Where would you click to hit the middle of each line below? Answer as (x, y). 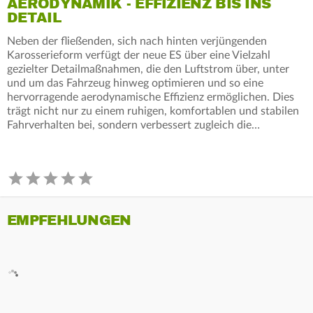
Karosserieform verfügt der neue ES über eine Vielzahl (139, 55)
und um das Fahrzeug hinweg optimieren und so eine (135, 83)
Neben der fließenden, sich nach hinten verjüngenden (137, 41)
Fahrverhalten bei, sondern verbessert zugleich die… (133, 125)
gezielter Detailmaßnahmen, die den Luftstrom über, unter (148, 69)
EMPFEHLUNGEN (69, 220)
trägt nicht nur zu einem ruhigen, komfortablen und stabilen (153, 111)
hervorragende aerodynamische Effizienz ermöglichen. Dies (151, 97)
